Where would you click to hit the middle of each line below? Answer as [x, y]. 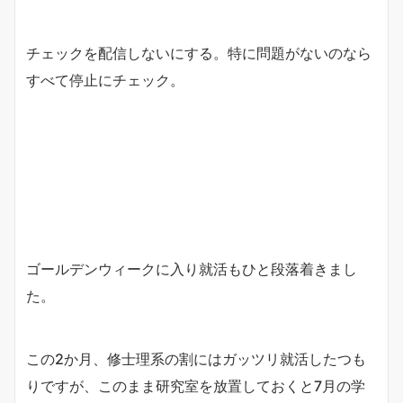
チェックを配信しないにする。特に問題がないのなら [199, 54]
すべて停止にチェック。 [105, 81]
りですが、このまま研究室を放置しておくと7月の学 [196, 386]
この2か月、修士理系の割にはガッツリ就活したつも [196, 359]
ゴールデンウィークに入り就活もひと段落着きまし [192, 269]
